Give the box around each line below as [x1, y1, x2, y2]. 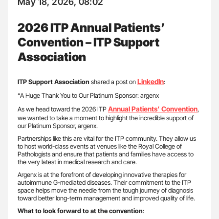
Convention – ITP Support [18, 35, 159, 49]
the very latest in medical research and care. [18, 157, 137, 166]
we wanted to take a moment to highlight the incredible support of [18, 113, 194, 122]
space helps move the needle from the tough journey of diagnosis [18, 186, 193, 194]
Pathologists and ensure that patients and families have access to [18, 150, 194, 158]
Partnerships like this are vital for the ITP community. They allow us [18, 134, 196, 142]
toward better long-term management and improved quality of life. [18, 194, 195, 202]
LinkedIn [137, 77, 164, 86]
